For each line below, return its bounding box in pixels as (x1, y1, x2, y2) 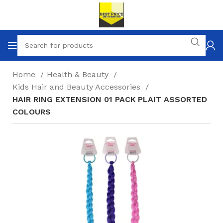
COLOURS (12, 107, 51, 116)
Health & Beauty (47, 70, 111, 79)
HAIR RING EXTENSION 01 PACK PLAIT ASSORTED (12, 95, 207, 104)
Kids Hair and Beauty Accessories (12, 82, 143, 92)
